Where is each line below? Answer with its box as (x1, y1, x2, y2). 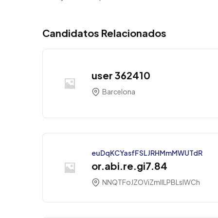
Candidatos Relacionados (42, 26, 166, 39)
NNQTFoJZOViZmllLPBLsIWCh (101, 177, 200, 186)
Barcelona (101, 87, 135, 96)
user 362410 (91, 69, 150, 81)
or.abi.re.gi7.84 (91, 159, 167, 172)
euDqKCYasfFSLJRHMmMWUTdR (91, 148, 202, 157)
